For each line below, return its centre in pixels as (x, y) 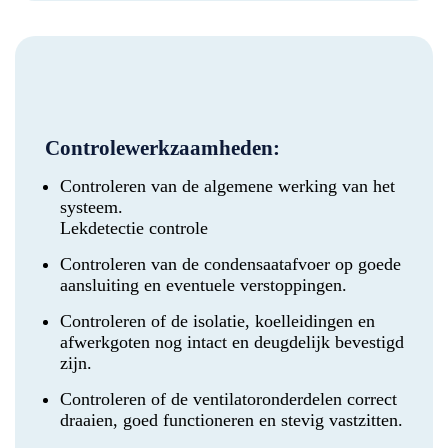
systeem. (91, 207)
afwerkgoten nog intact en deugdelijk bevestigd (232, 342)
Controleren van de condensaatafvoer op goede (230, 264)
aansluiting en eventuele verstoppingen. (203, 285)
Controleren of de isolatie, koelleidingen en (217, 321)
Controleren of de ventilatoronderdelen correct (228, 399)
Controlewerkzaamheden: (162, 148)
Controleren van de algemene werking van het (227, 186)
